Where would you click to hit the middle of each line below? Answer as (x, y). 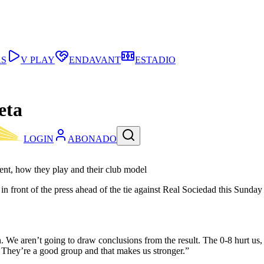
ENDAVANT (95, 60)
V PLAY (38, 60)
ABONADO (92, 139)
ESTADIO (155, 60)
